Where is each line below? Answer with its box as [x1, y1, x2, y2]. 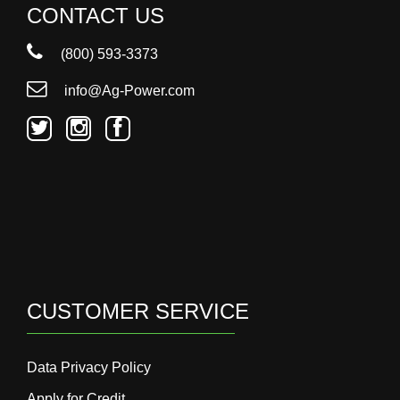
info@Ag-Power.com [61, 83, 195, 99]
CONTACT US [27, 4, 164, 29]
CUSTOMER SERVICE [27, 299, 249, 324]
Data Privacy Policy [27, 360, 151, 376]
